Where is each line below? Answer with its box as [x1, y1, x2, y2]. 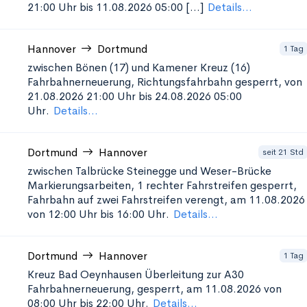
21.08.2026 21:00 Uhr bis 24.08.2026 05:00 [27, 89, 242, 103]
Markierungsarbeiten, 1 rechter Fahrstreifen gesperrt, [27, 178, 297, 193]
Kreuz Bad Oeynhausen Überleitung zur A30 [27, 267, 244, 282]
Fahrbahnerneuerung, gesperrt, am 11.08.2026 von [27, 282, 282, 296]
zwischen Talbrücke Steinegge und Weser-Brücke [27, 164, 271, 178]
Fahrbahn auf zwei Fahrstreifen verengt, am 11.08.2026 [27, 193, 305, 207]
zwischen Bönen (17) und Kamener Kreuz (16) [27, 60, 250, 75]
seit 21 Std [262, 146, 304, 158]
